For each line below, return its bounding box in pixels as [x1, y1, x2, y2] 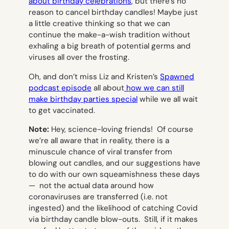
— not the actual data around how [29, 180, 154, 191]
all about [91, 82, 124, 93]
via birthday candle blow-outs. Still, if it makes [29, 214, 198, 224]
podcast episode [29, 82, 91, 93]
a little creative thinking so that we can [29, 18, 170, 29]
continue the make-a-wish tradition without [29, 30, 190, 40]
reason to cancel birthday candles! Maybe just [29, 7, 198, 18]
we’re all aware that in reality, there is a [29, 135, 169, 146]
